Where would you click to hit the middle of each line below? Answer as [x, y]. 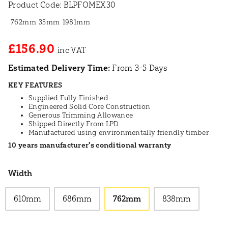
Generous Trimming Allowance [81, 116]
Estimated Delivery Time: [59, 68]
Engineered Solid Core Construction [90, 107]
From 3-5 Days [139, 68]
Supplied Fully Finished [68, 98]
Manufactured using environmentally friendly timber [119, 133]
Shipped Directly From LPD [74, 124]
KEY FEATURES [35, 85]
